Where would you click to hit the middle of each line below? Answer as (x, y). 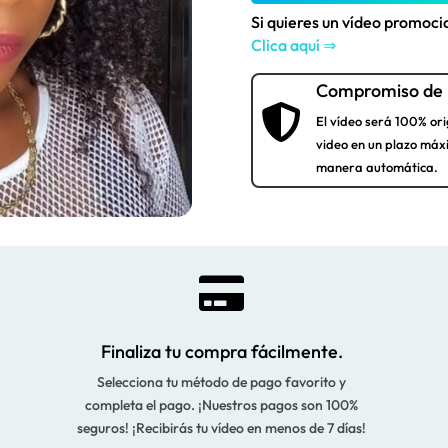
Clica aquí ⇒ (294, 45)
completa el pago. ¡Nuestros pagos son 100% (222, 405)
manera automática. (376, 167)
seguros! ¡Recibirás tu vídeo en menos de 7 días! (222, 428)
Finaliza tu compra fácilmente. (221, 352)
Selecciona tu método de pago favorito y (222, 382)
